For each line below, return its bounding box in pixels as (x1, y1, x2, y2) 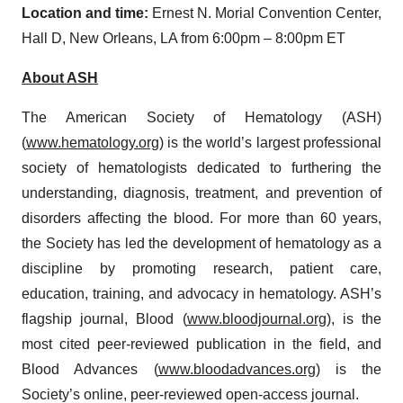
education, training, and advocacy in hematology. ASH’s (22, 285, 381, 301)
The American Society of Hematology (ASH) (22, 109, 381, 125)
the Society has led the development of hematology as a (22, 235, 381, 251)
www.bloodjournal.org (186, 310, 327, 327)
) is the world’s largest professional (159, 134, 381, 150)
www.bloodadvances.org (157, 361, 316, 377)
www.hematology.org (26, 134, 159, 150)
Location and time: (22, 4, 148, 21)
